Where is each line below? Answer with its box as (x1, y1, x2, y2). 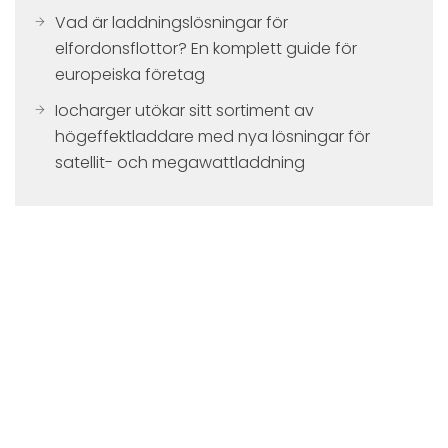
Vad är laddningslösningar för (55, 11, 288, 34)
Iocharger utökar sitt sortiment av (55, 99, 314, 122)
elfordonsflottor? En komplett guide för (55, 37, 357, 60)
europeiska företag (55, 63, 205, 86)
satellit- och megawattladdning (55, 151, 305, 174)
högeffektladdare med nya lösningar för (55, 125, 370, 148)
